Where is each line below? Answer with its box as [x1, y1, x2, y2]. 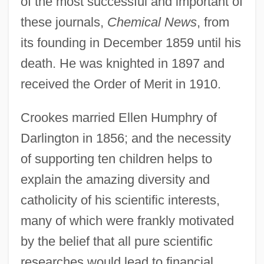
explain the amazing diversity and [20, 171, 210, 187]
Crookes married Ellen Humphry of [20, 110, 217, 125]
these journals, [20, 14, 107, 29]
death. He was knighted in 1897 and [20, 55, 225, 71]
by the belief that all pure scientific [20, 233, 213, 249]
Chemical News [107, 14, 197, 29]
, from [196, 14, 229, 29]
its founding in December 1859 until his [20, 35, 241, 50]
